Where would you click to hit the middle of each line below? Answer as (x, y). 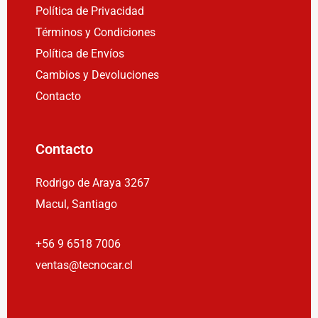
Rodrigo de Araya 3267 (93, 182)
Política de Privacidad (90, 11)
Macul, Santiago (76, 204)
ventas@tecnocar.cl (84, 265)
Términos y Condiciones (95, 32)
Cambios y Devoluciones (97, 75)
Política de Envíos (80, 53)
